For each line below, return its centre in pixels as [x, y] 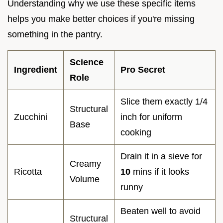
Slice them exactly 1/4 [164, 101]
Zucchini [31, 117]
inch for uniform [151, 117]
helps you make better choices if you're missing [101, 19]
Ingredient [36, 69]
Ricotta [28, 171]
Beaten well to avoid [161, 211]
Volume [85, 179]
